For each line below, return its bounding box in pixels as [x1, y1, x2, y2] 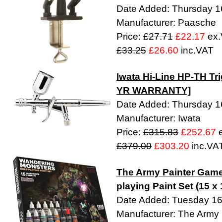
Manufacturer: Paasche [116, 17, 216, 28]
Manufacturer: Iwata [116, 113, 201, 124]
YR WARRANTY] [116, 85, 191, 96]
